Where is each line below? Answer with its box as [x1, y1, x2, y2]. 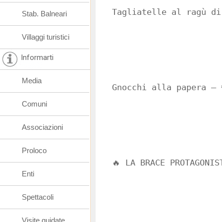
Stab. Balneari [22, 9, 67, 18]
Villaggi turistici [22, 33, 69, 41]
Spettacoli [22, 193, 54, 201]
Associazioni [22, 123, 63, 131]
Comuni [22, 100, 47, 108]
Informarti [21, 53, 54, 62]
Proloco [22, 146, 47, 155]
